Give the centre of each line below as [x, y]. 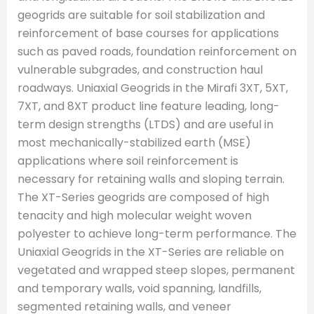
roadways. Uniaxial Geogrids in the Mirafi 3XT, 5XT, [153, 88]
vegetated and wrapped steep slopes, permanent [156, 270]
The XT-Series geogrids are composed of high [143, 197]
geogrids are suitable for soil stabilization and [141, 15]
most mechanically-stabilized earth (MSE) [134, 142]
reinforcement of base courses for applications [148, 33]
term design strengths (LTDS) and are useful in [145, 124]
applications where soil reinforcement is [128, 161]
